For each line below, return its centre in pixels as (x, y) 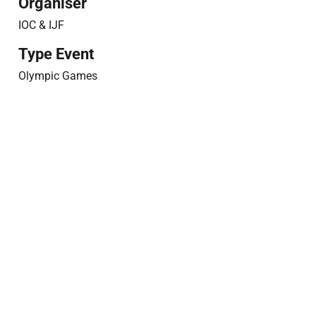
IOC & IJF (41, 25)
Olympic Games (57, 76)
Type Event (56, 54)
